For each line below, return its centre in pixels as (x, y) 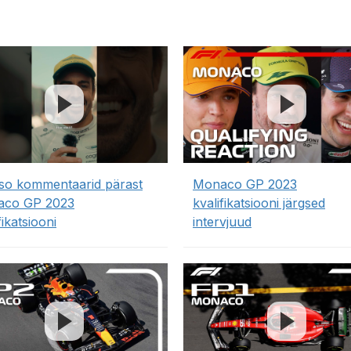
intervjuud (222, 221)
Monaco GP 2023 (245, 184)
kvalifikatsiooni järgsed (259, 203)
